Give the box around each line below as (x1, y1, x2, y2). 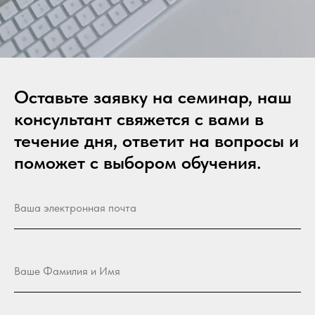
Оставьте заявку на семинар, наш (14, 85, 292, 108)
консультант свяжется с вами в (14, 107, 264, 129)
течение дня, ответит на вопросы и (14, 129, 299, 151)
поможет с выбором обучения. (14, 150, 261, 173)
